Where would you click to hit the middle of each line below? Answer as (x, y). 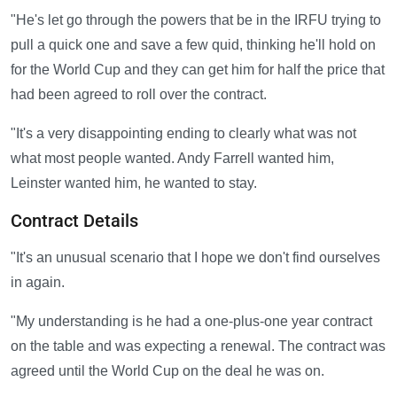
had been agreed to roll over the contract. (139, 95)
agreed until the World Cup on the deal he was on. (167, 371)
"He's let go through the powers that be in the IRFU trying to (196, 20)
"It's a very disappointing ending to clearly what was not (183, 134)
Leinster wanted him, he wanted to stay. (134, 183)
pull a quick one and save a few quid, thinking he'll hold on (193, 45)
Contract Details (74, 221)
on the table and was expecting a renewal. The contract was (198, 346)
